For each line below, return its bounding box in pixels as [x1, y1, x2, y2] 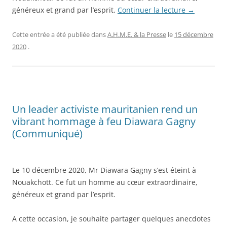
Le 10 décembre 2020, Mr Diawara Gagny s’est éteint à [12, 165, 196, 175]
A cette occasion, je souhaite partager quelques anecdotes [12, 213, 211, 223]
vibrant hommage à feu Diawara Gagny [12, 114, 196, 128]
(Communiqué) [12, 126, 83, 140]
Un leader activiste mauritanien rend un [12, 102, 198, 116]
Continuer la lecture [118, 5, 187, 15]
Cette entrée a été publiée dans [12, 29, 107, 39]
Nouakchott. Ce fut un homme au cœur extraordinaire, [12, 177, 198, 187]
